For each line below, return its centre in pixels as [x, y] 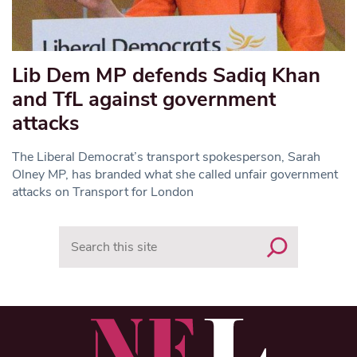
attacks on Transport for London [103, 192]
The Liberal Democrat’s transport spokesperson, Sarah [166, 157]
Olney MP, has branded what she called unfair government [175, 174]
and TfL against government [144, 99]
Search [78, 234]
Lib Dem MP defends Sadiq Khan [166, 75]
